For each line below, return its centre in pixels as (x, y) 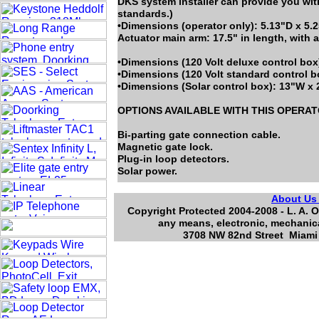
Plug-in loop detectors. (173, 159)
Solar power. (147, 171)
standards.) (145, 14)
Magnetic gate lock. (165, 147)
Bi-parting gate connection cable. (199, 135)
